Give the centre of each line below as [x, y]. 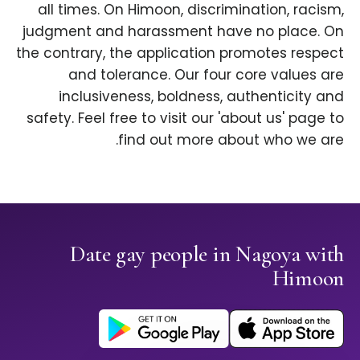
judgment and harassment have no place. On [183, 32]
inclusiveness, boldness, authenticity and [201, 97]
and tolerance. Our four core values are [206, 75]
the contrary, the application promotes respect [180, 53]
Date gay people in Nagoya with [207, 254]
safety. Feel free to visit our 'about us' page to [185, 119]
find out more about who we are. [231, 140]
